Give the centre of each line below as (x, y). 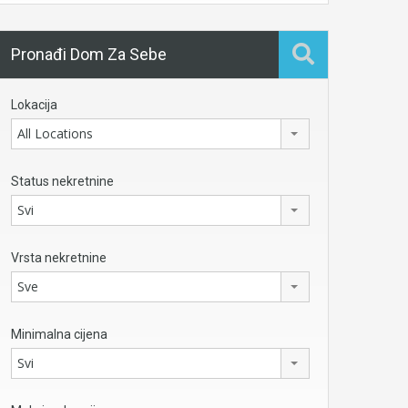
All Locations (55, 133)
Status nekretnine (62, 181)
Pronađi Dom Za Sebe (89, 54)
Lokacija (34, 104)
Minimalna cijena (59, 334)
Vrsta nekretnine (59, 257)
